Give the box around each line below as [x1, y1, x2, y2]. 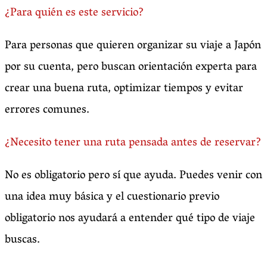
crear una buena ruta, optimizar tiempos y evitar [5, 78, 243, 100]
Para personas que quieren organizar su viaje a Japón [5, 35, 261, 57]
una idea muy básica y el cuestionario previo [5, 187, 219, 209]
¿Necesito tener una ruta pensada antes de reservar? [5, 132, 261, 154]
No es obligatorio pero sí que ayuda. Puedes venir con [5, 165, 262, 187]
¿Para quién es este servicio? [5, 2, 144, 24]
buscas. [5, 229, 40, 252]
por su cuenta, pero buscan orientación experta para [5, 57, 257, 79]
